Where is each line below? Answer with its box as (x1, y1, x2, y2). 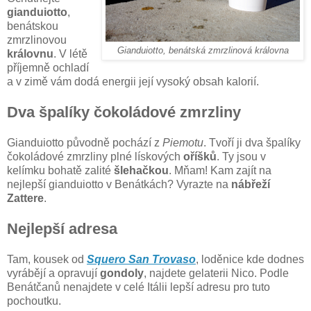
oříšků (183, 150, 217, 162)
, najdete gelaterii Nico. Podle (144, 267, 289, 279)
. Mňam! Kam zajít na (169, 164, 271, 176)
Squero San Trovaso (87, 253, 196, 265)
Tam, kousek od (7, 253, 87, 265)
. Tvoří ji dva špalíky (203, 136, 301, 149)
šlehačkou (114, 164, 169, 176)
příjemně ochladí (7, 61, 89, 74)
